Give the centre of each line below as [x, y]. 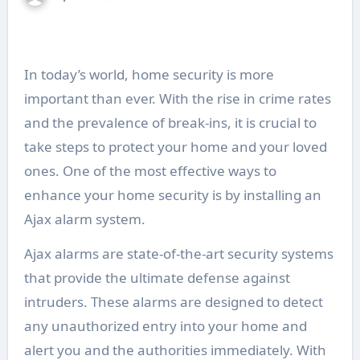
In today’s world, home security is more [149, 74]
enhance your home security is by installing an [172, 194]
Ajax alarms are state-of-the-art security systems [178, 253]
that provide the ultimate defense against [157, 277]
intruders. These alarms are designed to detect [173, 301]
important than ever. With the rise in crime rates [177, 98]
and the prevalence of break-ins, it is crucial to [170, 122]
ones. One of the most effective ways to [150, 170]
